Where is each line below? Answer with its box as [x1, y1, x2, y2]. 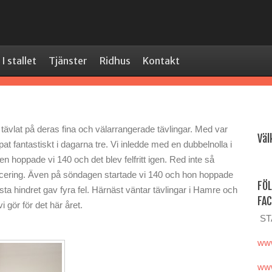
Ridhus [100, 55, 131, 67]
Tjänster [49, 55, 87, 67]
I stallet [2, 55, 36, 67]
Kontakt [143, 55, 180, 67]
